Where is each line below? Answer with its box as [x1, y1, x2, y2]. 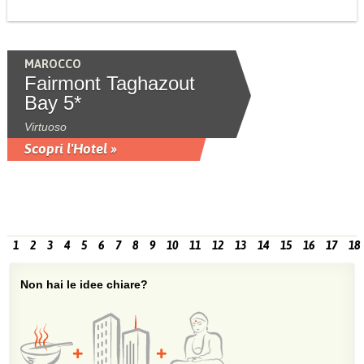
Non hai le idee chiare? [20, 278, 149, 292]
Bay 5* [24, 92, 81, 114]
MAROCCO [24, 58, 81, 71]
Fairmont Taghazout [24, 72, 195, 94]
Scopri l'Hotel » [24, 141, 117, 157]
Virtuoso [24, 120, 67, 133]
